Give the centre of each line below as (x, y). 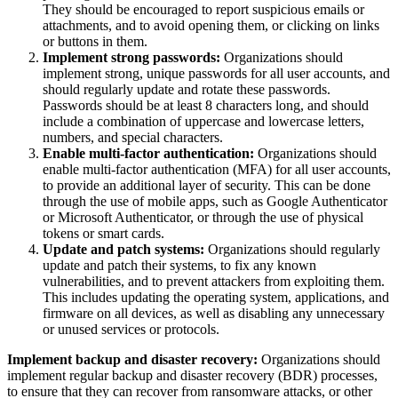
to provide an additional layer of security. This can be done (207, 186)
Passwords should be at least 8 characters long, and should (206, 106)
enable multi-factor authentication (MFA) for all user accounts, (217, 170)
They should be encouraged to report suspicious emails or (203, 10)
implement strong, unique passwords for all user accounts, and (216, 74)
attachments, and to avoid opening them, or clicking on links (211, 26)
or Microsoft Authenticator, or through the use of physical (203, 218)
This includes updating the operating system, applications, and (216, 298)
